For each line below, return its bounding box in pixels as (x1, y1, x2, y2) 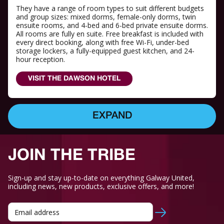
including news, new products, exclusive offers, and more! (8, 181, 194, 191)
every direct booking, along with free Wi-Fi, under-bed (16, 37, 189, 47)
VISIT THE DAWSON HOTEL (28, 75, 120, 82)
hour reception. (16, 54, 65, 64)
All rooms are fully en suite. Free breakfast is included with (16, 29, 203, 39)
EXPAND (92, 111, 132, 121)
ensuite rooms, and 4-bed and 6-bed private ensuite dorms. (16, 20, 208, 30)
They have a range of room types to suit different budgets (16, 3, 204, 13)
